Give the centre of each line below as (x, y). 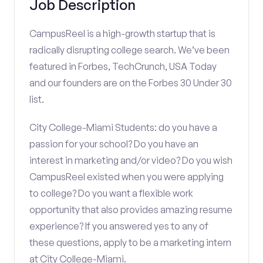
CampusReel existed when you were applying (127, 177)
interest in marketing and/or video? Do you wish (131, 160)
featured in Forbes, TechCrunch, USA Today (123, 66)
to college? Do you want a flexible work (111, 193)
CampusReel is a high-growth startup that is (122, 33)
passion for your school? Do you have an (114, 144)
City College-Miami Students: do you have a (123, 127)
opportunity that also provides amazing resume (131, 210)
